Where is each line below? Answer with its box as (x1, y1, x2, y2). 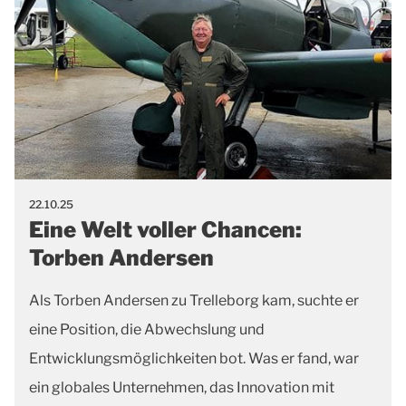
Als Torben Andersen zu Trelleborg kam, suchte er (29, 291, 359, 309)
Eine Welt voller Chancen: (29, 216, 302, 243)
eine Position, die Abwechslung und (29, 320, 265, 338)
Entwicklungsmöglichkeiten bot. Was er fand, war (29, 349, 359, 367)
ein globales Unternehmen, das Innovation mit (29, 378, 334, 396)
